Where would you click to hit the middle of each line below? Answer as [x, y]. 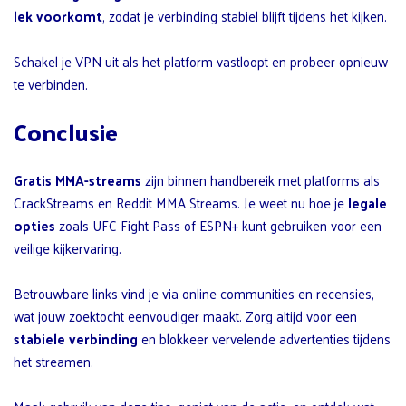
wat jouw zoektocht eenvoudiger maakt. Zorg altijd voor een [185, 316]
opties [34, 226]
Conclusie [66, 132]
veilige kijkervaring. [68, 248]
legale [367, 203]
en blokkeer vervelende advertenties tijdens [264, 339]
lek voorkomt [58, 16]
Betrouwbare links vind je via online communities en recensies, [194, 294]
